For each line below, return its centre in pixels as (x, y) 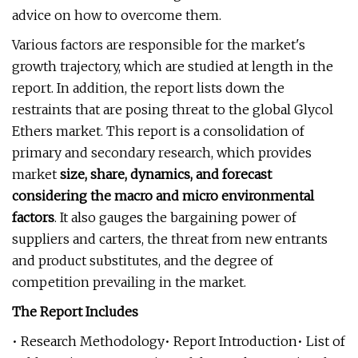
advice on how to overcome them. (117, 15)
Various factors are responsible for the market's (159, 45)
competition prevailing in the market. (129, 282)
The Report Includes (75, 312)
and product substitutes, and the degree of (143, 261)
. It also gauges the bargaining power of (175, 217)
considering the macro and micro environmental (163, 196)
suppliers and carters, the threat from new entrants (170, 239)
